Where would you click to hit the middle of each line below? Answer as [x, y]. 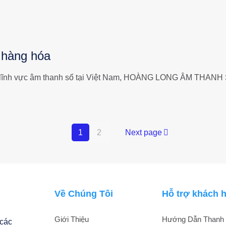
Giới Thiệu [72, 219]
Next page [143, 132]
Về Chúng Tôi [84, 194]
